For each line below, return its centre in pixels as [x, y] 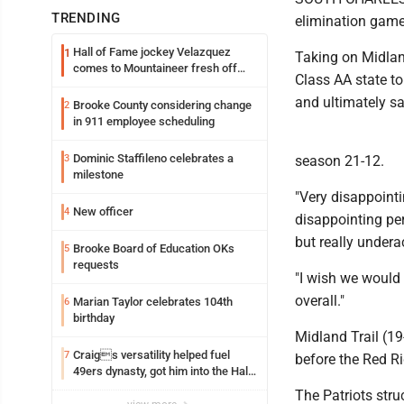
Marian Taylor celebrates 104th [153, 302]
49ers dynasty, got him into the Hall [162, 371]
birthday [94, 318]
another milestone [119, 84]
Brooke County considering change [162, 105]
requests [96, 265]
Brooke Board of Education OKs [154, 248]
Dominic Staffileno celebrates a [153, 158]
